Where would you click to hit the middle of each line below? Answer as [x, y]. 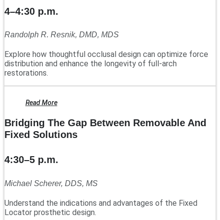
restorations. [26, 73]
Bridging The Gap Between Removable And [105, 123]
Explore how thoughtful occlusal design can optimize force [106, 55]
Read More [41, 103]
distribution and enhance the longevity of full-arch [91, 64]
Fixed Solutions [41, 135]
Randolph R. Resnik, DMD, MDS [62, 35]
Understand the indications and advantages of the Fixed [101, 203]
